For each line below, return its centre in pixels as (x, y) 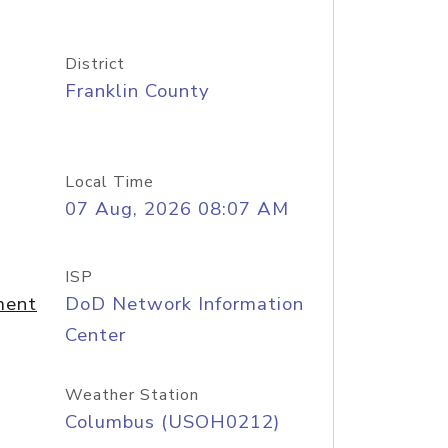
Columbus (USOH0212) (172, 422)
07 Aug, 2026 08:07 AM (176, 209)
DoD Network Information (184, 304)
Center (95, 335)
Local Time (109, 182)
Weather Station (131, 395)
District (94, 64)
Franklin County (137, 91)
